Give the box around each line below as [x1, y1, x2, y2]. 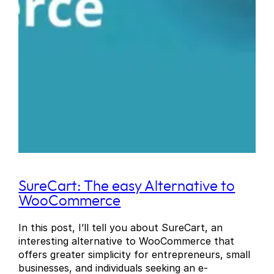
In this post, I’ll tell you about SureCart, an [18, 221, 223, 234]
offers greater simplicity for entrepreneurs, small [18, 248, 251, 261]
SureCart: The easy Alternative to [18, 179, 235, 194]
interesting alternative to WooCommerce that [18, 235, 235, 248]
